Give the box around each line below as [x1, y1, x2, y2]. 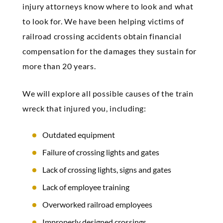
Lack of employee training [42, 182, 129, 192]
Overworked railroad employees [42, 200, 152, 209]
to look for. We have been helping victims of [22, 16, 184, 26]
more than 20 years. [22, 61, 96, 71]
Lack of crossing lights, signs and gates [42, 165, 171, 174]
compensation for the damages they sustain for [22, 46, 197, 56]
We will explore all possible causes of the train [22, 89, 194, 98]
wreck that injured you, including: [22, 104, 146, 113]
